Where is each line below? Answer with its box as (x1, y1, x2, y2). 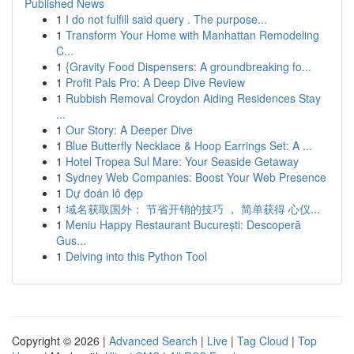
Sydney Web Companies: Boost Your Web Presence (66, 169, 326, 185)
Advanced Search (109, 333, 198, 348)
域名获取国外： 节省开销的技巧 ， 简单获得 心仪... (66, 201, 320, 217)
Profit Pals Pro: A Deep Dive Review (66, 74, 245, 90)
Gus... (56, 232, 86, 248)
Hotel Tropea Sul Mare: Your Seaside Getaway (66, 153, 299, 169)
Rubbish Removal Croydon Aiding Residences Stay (66, 90, 321, 106)
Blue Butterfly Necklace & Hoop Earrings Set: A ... (66, 137, 312, 153)
